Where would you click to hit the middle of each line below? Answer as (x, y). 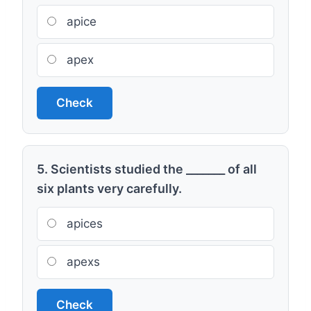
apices (83, 224)
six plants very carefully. (109, 188)
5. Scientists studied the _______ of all (147, 169)
